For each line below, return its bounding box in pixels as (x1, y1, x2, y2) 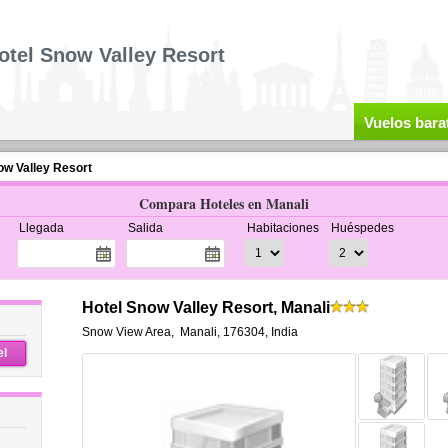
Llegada (18, 221, 64, 235)
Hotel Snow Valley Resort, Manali (81, 299, 330, 316)
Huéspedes (330, 221, 394, 235)
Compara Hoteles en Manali (139, 193, 309, 214)
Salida (127, 221, 163, 235)
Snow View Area (81, 325, 171, 339)
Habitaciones (246, 221, 319, 235)
